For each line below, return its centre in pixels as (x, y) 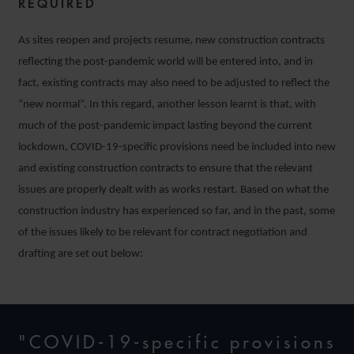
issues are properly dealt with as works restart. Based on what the (173, 190)
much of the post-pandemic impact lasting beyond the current (165, 126)
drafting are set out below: (81, 254)
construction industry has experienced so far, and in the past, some (177, 211)
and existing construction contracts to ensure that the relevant (166, 169)
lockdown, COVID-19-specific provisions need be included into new (177, 147)
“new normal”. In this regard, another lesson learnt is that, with (167, 105)
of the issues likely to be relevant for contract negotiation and (163, 233)
